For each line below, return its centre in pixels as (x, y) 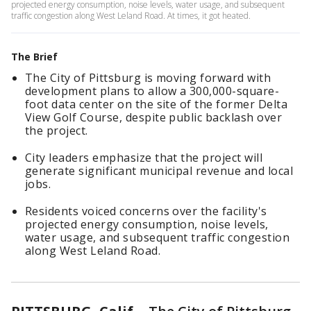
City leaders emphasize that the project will (144, 158)
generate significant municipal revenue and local (159, 171)
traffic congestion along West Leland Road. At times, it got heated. (131, 16)
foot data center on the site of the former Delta (157, 104)
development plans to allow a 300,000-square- (152, 91)
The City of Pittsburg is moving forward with (148, 78)
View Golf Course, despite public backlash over (154, 117)
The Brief (34, 57)
